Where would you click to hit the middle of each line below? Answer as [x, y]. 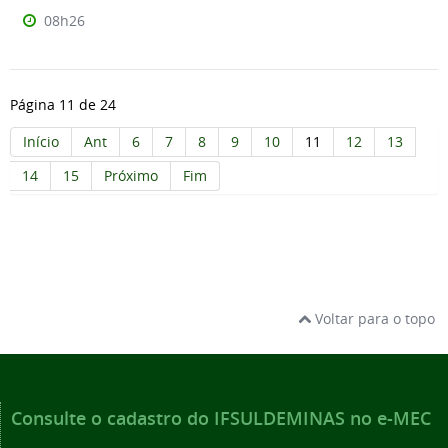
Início [41, 142]
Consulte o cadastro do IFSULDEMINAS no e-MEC [221, 418]
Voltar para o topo [373, 319]
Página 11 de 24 [63, 105]
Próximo [131, 175]
